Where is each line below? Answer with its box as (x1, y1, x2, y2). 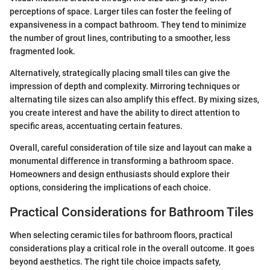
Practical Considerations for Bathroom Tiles (10, 204, 254, 219)
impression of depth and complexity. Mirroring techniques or (10, 81, 240, 91)
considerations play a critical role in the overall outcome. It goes (10, 243, 254, 253)
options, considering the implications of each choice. (10, 182, 211, 192)
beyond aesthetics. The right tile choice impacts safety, (10, 257, 221, 266)
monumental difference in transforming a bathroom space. (10, 155, 234, 166)
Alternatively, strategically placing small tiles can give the (10, 67, 230, 78)
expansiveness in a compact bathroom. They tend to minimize (10, 19, 246, 30)
